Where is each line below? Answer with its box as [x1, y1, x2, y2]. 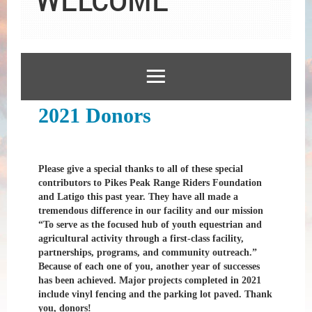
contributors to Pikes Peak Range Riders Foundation [38, 177, 262, 188]
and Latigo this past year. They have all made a [38, 191, 238, 202]
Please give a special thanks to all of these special [38, 163, 243, 174]
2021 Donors [38, 103, 151, 127]
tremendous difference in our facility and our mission [38, 205, 263, 216]
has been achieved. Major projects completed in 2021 [38, 274, 261, 286]
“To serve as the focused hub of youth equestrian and [38, 219, 262, 230]
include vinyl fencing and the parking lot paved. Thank [38, 288, 272, 299]
